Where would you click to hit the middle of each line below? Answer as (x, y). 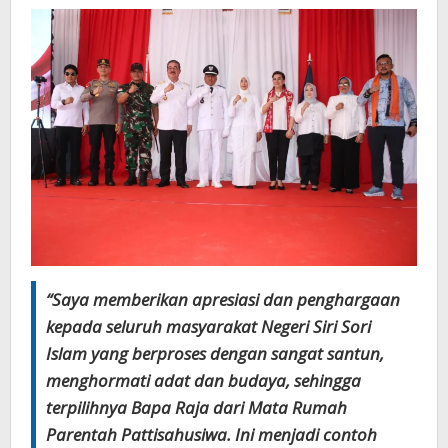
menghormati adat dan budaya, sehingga (203, 381)
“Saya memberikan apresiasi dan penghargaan (223, 300)
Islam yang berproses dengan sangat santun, (215, 354)
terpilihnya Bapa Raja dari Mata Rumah (196, 408)
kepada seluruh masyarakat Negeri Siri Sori (208, 327)
